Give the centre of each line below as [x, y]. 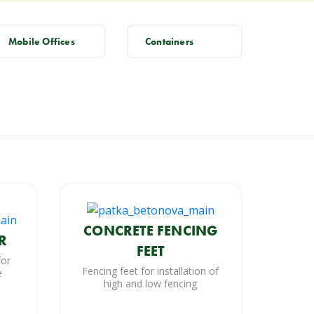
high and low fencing [151, 283]
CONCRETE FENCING [151, 230]
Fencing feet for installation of [151, 271]
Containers [169, 42]
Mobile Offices [42, 42]
